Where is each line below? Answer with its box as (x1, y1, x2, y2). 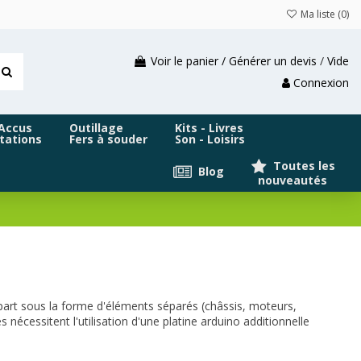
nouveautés (251, 172, 327, 189)
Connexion (293, 75, 349, 91)
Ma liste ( (298, 7, 341, 21)
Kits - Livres (175, 120, 243, 136)
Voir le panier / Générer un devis (151, 52, 317, 68)
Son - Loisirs (175, 131, 245, 147)
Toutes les (270, 157, 335, 173)
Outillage (69, 120, 123, 136)
